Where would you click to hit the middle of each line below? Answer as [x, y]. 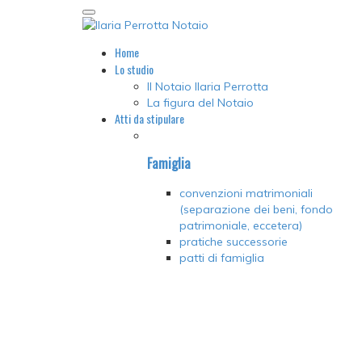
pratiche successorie [234, 242]
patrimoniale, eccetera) [241, 226]
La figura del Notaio [200, 103]
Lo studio [134, 69]
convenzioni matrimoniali [246, 194]
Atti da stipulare [149, 119]
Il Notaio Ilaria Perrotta [208, 87]
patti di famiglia [222, 258]
